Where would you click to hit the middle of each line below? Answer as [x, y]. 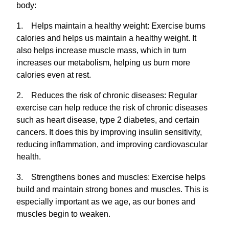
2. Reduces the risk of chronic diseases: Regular [107, 95]
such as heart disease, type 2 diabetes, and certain [108, 120]
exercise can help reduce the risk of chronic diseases [112, 107]
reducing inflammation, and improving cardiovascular [112, 144]
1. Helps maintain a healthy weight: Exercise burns [111, 26]
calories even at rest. [54, 75]
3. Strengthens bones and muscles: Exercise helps [111, 177]
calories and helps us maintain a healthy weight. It [106, 38]
